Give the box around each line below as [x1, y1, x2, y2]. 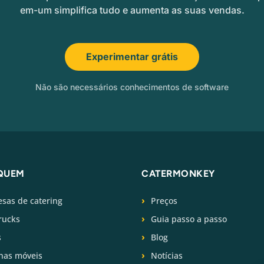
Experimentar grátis [86, 50, 178, 62]
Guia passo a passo [151, 213, 227, 225]
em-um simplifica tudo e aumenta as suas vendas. [19, 4, 245, 16]
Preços [151, 194, 177, 206]
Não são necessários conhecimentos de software [35, 81, 229, 92]
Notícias [151, 249, 183, 261]
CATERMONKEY [141, 167, 215, 179]
